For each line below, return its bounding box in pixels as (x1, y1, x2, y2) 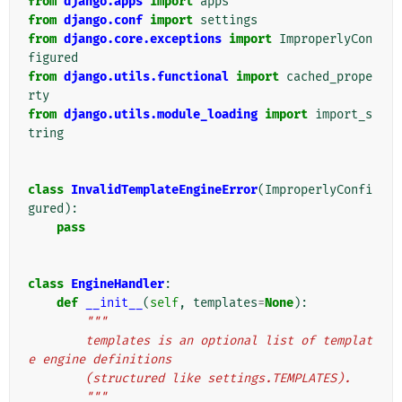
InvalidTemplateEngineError (71, 182, 258, 198)
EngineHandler (71, 276, 164, 293)
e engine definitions (28, 352, 171, 368)
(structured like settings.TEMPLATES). (85, 371, 351, 387)
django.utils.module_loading (64, 107, 258, 123)
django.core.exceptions (64, 31, 222, 48)
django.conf (64, 13, 143, 29)
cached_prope (286, 69, 372, 85)
